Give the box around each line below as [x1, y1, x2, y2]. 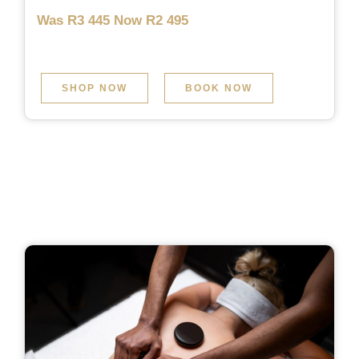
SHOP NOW [62, 82, 127, 94]
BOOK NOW [185, 82, 252, 94]
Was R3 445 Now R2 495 [37, 12, 188, 28]
